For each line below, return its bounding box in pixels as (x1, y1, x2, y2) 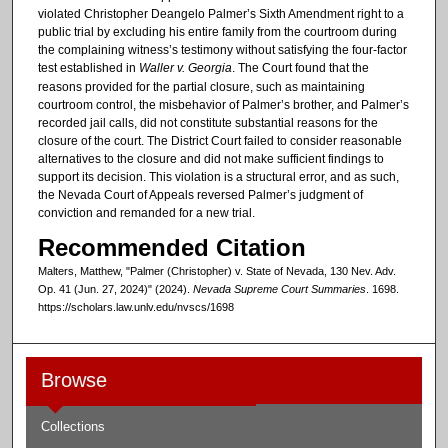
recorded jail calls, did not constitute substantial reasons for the (37, 115, 378, 130)
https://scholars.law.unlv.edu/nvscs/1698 (37, 301, 234, 314)
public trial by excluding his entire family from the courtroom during (37, 24, 397, 39)
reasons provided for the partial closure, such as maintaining (37, 79, 365, 94)
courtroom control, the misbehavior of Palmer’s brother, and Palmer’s (37, 97, 409, 112)
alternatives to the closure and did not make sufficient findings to (37, 151, 384, 166)
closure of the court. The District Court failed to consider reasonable (37, 133, 402, 148)
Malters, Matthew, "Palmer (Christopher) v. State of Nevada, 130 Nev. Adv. (37, 265, 396, 278)
